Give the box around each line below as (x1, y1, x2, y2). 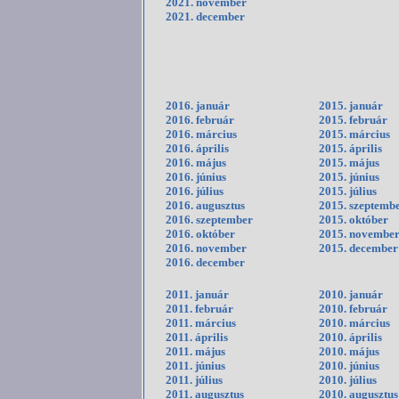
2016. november (166, 241, 247, 256)
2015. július (319, 184, 377, 199)
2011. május (166, 345, 225, 359)
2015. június (319, 170, 379, 184)
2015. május (319, 156, 379, 170)
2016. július (166, 184, 224, 199)
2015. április (319, 142, 382, 156)
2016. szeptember (166, 213, 253, 227)
